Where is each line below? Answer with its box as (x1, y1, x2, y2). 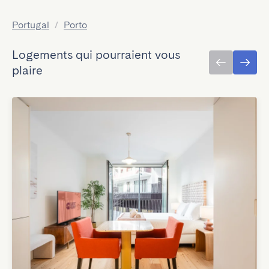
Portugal (12, 19, 49, 31)
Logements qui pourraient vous (12, 47, 180, 62)
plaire (12, 63, 43, 77)
